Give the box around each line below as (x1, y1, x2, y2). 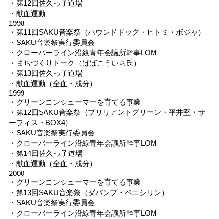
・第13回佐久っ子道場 (8, 68, 83, 77)
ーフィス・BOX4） (8, 118, 72, 127)
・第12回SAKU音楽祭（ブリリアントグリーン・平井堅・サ (8, 108, 205, 116)
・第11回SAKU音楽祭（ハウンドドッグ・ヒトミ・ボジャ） (8, 27, 205, 36)
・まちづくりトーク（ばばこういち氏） (8, 58, 141, 67)
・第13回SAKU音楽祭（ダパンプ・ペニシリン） (8, 188, 169, 197)
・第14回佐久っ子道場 (8, 149, 83, 157)
